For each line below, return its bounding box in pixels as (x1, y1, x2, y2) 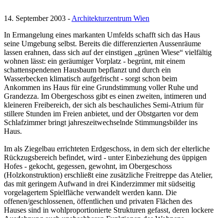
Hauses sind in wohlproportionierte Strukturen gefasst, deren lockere (4, 206, 214, 215)
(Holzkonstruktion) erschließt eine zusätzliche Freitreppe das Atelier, (4, 171, 213, 180)
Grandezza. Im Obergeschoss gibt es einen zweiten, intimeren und (4, 92, 206, 101)
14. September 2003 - (4, 14, 72, 23)
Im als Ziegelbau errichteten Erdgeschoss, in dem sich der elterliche (4, 145, 210, 153)
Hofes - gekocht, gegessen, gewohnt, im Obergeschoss (4, 162, 172, 171)
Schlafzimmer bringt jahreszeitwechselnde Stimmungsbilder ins (4, 118, 198, 127)
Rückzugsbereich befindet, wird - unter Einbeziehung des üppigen (4, 153, 207, 162)
